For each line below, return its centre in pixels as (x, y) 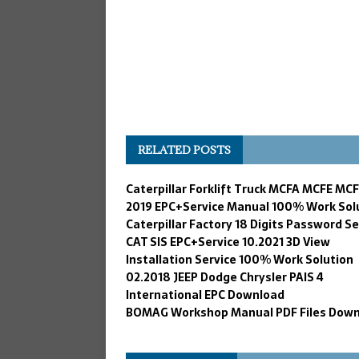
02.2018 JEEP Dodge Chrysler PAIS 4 (225, 277)
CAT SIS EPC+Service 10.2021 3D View (228, 242)
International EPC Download (205, 294)
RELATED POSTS (184, 149)
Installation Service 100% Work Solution (240, 259)
